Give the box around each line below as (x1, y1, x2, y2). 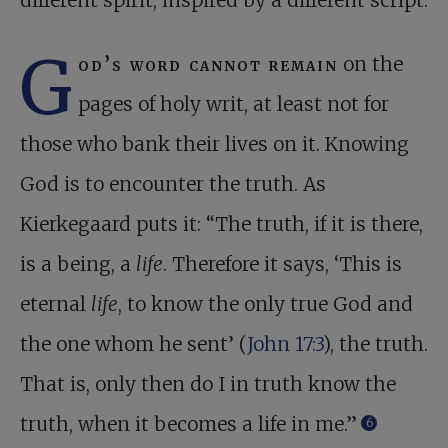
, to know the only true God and (118, 292, 413, 317)
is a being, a (20, 252, 136, 277)
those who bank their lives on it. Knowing (20, 132, 409, 157)
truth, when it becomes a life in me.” (20, 412, 357, 437)
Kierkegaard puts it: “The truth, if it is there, (20, 212, 423, 237)
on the (338, 52, 403, 77)
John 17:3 (247, 332, 323, 357)
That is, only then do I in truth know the (20, 372, 396, 397)
